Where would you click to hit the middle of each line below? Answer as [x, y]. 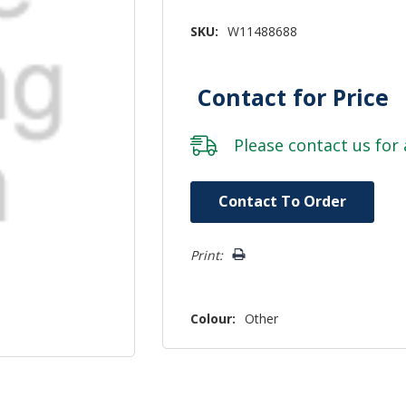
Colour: [213, 318]
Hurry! [210, 190]
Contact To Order [283, 201]
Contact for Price [294, 97]
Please [261, 145]
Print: [207, 255]
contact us [330, 145]
